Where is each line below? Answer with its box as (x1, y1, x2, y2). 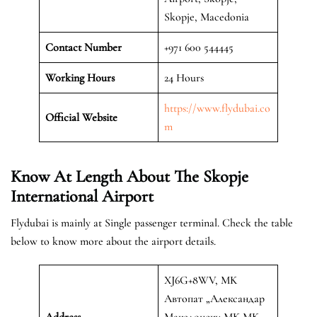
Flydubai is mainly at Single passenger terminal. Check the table (11, 215, 293, 230)
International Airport (11, 185, 154, 207)
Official (45, 110, 79, 125)
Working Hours (45, 70, 115, 85)
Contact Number (45, 40, 122, 54)
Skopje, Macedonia (164, 9, 249, 24)
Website (82, 110, 117, 125)
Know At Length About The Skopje (11, 166, 248, 187)
